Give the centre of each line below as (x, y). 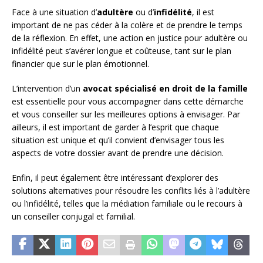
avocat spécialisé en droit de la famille (165, 88)
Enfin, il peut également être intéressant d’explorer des (115, 177)
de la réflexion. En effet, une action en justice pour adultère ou (130, 38)
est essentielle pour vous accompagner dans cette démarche (128, 101)
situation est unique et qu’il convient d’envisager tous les (118, 140)
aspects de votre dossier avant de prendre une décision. (118, 153)
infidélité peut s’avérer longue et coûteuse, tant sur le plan (122, 50)
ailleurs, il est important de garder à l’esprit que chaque (115, 127)
